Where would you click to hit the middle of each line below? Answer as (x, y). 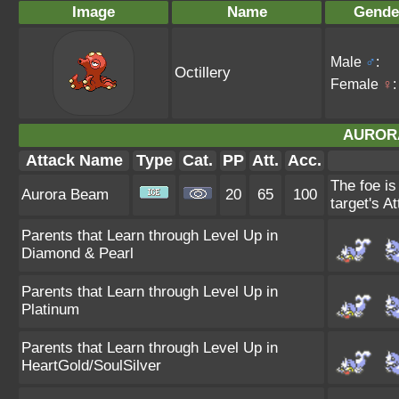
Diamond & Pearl (77, 253)
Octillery (203, 73)
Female (356, 84)
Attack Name (74, 160)
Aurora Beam (65, 195)
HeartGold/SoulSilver (91, 366)
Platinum (50, 309)
